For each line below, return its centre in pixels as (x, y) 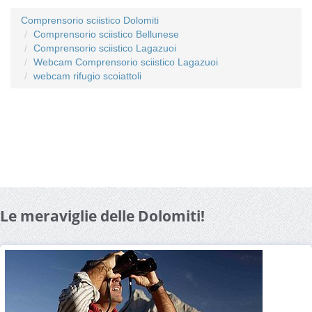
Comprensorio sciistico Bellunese (106, 34)
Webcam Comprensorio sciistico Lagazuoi (126, 62)
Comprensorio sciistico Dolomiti (90, 20)
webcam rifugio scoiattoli (87, 76)
